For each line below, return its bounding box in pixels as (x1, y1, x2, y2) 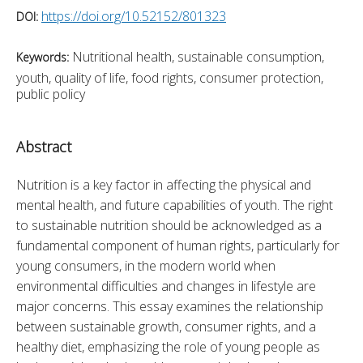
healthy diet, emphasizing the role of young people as (16, 337, 320, 356)
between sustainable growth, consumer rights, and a (16, 317, 316, 335)
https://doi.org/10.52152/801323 (41, 6, 226, 25)
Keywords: (16, 49, 72, 65)
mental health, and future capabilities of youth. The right (16, 195, 333, 214)
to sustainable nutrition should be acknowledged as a (16, 216, 322, 234)
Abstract (16, 136, 71, 156)
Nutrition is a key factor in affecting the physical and (16, 175, 311, 194)
